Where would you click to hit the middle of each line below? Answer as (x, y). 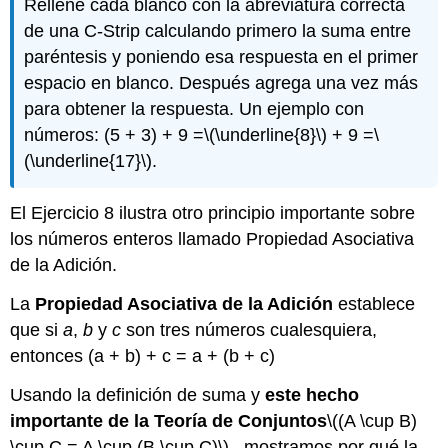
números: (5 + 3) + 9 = (114, 134)
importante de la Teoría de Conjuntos (169, 421)
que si (37, 330)
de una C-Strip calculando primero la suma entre (218, 30)
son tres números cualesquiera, (249, 330)
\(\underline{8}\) (266, 134)
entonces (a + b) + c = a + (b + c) (143, 356)
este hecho (312, 395)
